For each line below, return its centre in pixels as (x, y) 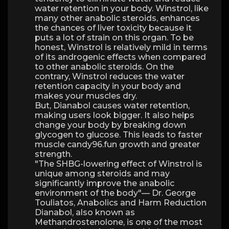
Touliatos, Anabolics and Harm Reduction (121, 203)
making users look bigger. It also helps (114, 115)
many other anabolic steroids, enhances (117, 18)
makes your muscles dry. (86, 96)
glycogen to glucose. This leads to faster (119, 135)
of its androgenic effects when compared (120, 57)
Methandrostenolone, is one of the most (119, 222)
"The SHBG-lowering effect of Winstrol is (119, 164)
